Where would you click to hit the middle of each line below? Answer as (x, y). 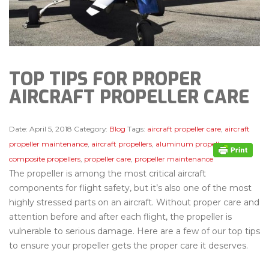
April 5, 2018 (51, 128)
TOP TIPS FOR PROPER (105, 79)
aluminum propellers (192, 144)
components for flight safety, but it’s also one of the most (130, 188)
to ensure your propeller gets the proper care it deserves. (128, 245)
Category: (91, 128)
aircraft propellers (122, 144)
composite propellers (45, 159)
